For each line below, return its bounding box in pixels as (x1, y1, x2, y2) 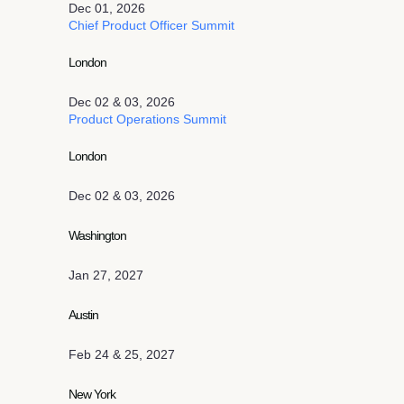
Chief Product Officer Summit (69, 18, 234, 32)
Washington (69, 228, 127, 243)
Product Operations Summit (69, 112, 226, 126)
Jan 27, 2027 (69, 268, 143, 282)
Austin (69, 308, 99, 322)
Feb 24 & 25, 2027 (69, 347, 175, 362)
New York (69, 387, 116, 401)
